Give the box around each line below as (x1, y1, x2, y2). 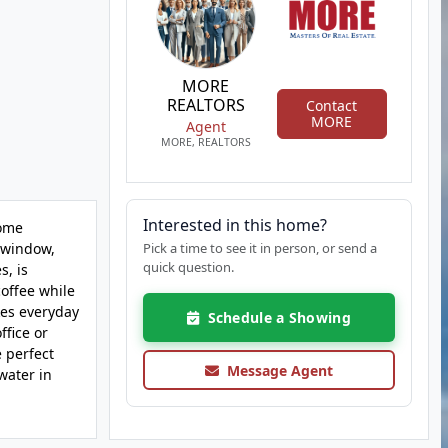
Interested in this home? (142, 214, 327, 236)
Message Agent (218, 360, 333, 380)
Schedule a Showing (198, 308, 351, 327)
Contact (306, 95, 358, 115)
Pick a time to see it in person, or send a (142, 239, 377, 257)
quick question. (142, 258, 234, 276)
